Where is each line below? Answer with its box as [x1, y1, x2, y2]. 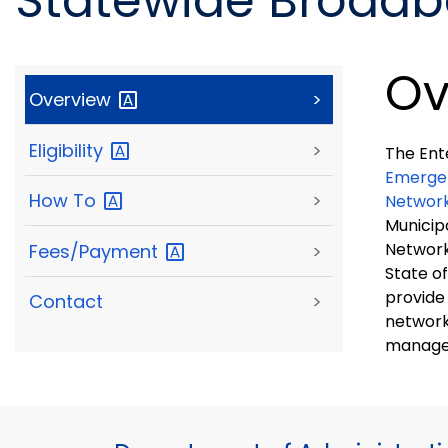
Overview [29, 87, 116, 113]
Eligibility [29, 137, 108, 163]
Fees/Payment [29, 238, 163, 264]
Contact [29, 289, 103, 314]
